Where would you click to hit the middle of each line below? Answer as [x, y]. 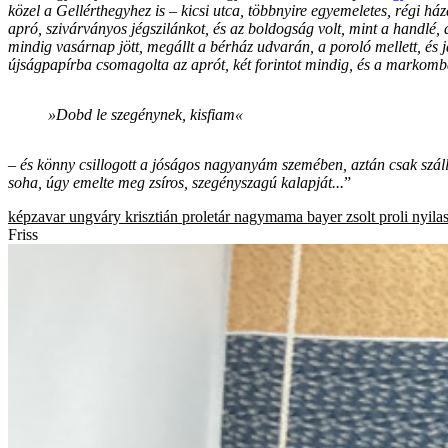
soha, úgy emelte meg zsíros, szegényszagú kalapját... [176, 182]
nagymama [268, 216]
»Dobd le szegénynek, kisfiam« [145, 114]
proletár [206, 216]
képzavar [36, 216]
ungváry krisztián [123, 216]
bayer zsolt [341, 216]
